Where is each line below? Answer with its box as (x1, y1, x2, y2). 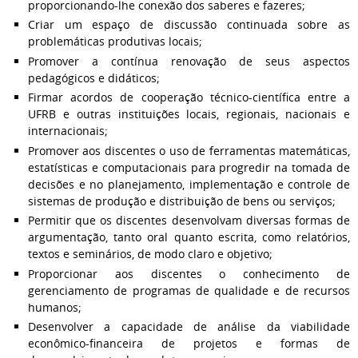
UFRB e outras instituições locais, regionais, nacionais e (28, 106, 350, 121)
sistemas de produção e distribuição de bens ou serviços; (28, 193, 336, 209)
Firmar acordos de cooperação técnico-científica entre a (28, 89, 350, 105)
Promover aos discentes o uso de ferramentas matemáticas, (28, 142, 350, 158)
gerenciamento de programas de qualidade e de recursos (28, 282, 350, 298)
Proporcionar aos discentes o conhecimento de (28, 265, 350, 281)
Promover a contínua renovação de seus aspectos (28, 53, 350, 69)
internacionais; (28, 123, 108, 138)
